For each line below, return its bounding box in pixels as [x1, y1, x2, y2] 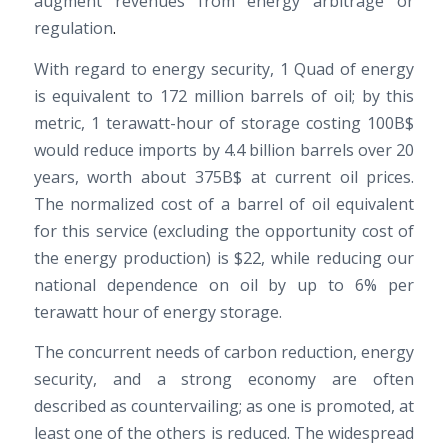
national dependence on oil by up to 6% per [33, 273, 415, 296]
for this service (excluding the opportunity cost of [33, 219, 415, 242]
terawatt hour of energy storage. [33, 300, 282, 323]
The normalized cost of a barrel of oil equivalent [33, 192, 415, 215]
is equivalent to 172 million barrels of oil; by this [33, 84, 415, 107]
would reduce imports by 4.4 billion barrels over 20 [33, 138, 415, 161]
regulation [33, 17, 113, 40]
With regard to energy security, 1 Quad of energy [33, 57, 415, 80]
